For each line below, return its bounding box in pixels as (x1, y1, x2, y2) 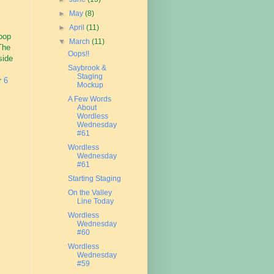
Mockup (76, 81, 103, 89)
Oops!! (67, 50, 89, 58)
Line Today (76, 197, 114, 206)
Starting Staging (67, 174, 121, 183)
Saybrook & (67, 64, 106, 72)
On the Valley (67, 188, 112, 197)
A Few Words (67, 95, 111, 103)
